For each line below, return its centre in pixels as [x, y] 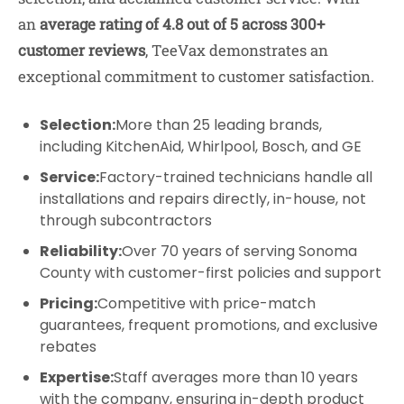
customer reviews [82, 50]
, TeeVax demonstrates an [237, 50]
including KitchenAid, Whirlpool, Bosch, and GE [201, 147]
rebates [68, 347]
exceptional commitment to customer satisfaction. [196, 77]
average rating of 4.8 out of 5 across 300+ [180, 24]
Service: [69, 178]
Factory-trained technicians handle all [236, 178]
